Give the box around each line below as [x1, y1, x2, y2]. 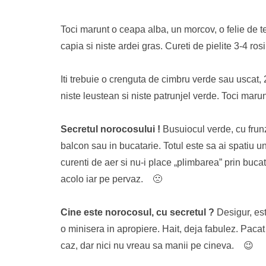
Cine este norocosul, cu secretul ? [61, 207, 214, 217]
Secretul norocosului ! [61, 124, 160, 134]
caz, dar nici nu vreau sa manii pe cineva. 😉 [61, 240, 254, 251]
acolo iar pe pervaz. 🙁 [61, 174, 162, 184]
